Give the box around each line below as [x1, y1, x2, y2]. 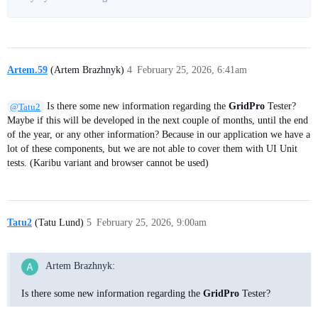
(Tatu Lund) [32, 217, 84, 229]
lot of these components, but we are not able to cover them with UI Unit [7, 143, 297, 155]
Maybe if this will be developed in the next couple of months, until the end [7, 115, 308, 126]
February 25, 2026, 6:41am [137, 64, 247, 75]
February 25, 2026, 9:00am [97, 217, 207, 229]
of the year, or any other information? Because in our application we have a [7, 129, 310, 141]
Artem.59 [7, 64, 48, 75]
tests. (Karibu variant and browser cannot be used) [7, 158, 209, 169]
